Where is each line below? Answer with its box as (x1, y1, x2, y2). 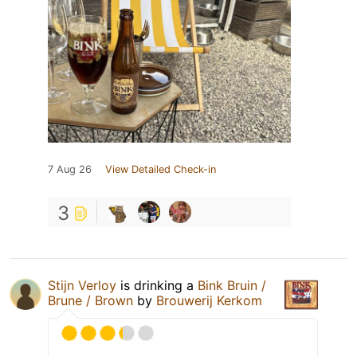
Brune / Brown (48, 292, 133, 309)
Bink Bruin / (198, 277, 266, 294)
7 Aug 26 (48, 163, 92, 176)
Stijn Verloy (48, 277, 116, 294)
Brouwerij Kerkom (156, 292, 262, 309)
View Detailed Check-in (105, 163, 216, 176)
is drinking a (116, 277, 198, 294)
